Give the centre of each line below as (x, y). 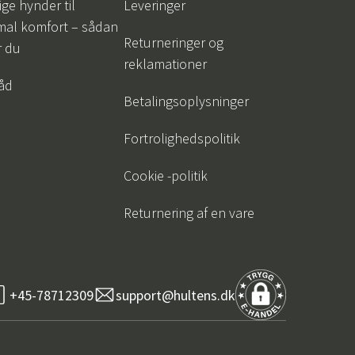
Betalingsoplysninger (186, 101)
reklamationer (165, 64)
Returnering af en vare (189, 213)
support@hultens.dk (176, 295)
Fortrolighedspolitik (182, 139)
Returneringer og (174, 43)
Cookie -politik (166, 176)
